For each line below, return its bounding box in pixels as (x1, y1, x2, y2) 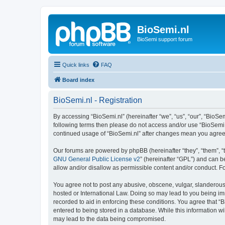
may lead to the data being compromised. (53, 215, 166, 222)
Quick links (62, 61, 89, 68)
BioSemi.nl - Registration (53, 95, 142, 104)
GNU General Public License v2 (53, 155, 140, 163)
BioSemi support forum (137, 36, 192, 42)
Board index (62, 76, 94, 83)
